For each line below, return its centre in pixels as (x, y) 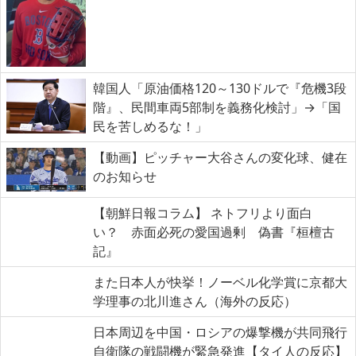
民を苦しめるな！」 (150, 127)
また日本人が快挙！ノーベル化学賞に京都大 (220, 282)
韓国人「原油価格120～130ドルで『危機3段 (220, 89)
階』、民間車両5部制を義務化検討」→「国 (217, 108)
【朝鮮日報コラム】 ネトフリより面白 (203, 213)
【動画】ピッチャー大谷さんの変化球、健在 (220, 158)
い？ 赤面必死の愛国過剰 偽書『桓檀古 (214, 232)
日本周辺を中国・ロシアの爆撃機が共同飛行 (220, 333)
